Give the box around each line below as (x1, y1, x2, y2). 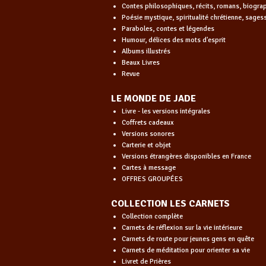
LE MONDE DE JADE (111, 92, 196, 104)
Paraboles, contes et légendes (121, 24, 214, 33)
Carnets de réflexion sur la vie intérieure (121, 223, 242, 232)
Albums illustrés (121, 46, 170, 56)
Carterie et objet (121, 140, 171, 150)
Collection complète (121, 211, 183, 221)
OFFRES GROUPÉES (121, 174, 183, 183)
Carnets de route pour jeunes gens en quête (121, 234, 254, 243)
